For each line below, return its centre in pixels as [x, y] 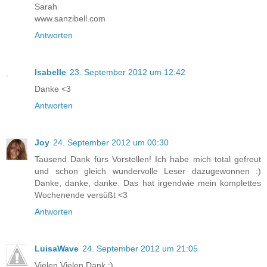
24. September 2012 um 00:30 [111, 143]
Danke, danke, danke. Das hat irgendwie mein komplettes [148, 183]
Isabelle [50, 72]
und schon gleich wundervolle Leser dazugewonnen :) [148, 171]
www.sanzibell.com [70, 19]
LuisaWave [57, 249]
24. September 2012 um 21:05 [140, 249]
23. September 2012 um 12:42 [128, 72]
